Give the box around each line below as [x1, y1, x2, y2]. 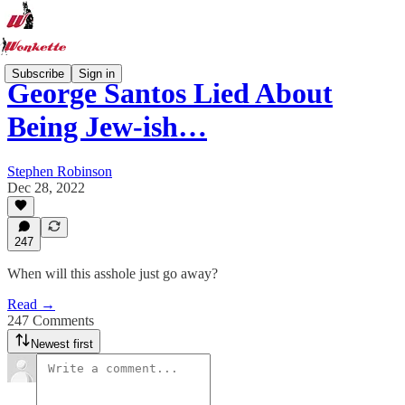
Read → [7, 297, 55, 312]
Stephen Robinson [7, 163, 112, 179]
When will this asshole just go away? [7, 266, 218, 281]
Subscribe [12, 66, 64, 80]
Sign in [79, 66, 115, 80]
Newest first [31, 337, 93, 351]
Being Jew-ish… [7, 110, 207, 144]
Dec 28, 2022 [7, 179, 85, 195]
